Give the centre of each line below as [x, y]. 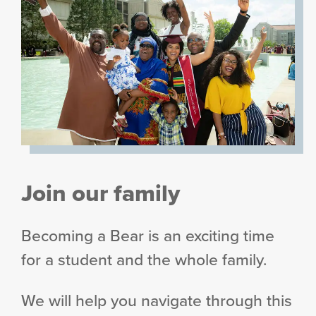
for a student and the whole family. [144, 259]
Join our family [101, 193]
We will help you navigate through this [157, 300]
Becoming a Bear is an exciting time [148, 235]
